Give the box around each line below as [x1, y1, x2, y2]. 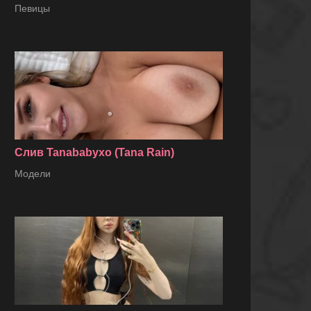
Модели [15, 168, 51, 180]
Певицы [15, 2, 50, 14]
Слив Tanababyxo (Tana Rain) [15, 146, 174, 159]
